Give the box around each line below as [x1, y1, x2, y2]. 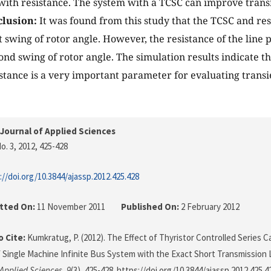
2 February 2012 [179, 201, 240, 213]
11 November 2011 [35, 201, 107, 213]
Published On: [121, 201, 179, 213]
